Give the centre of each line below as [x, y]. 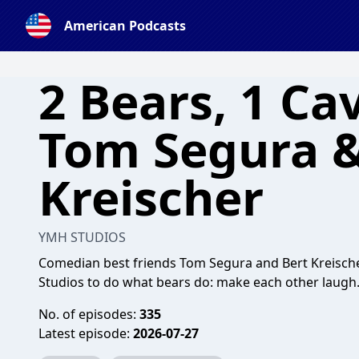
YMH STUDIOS [82, 237]
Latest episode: [86, 333]
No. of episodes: [89, 314]
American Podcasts [125, 26]
